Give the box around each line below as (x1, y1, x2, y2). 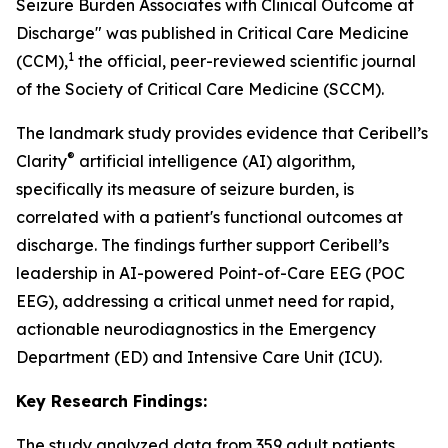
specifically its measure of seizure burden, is (16, 179, 354, 199)
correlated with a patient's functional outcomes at (16, 207, 403, 227)
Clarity (16, 151, 67, 171)
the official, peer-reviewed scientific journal (74, 51, 416, 71)
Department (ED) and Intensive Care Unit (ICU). (16, 347, 382, 367)
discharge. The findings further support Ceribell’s (16, 235, 389, 255)
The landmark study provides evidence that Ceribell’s (16, 123, 428, 143)
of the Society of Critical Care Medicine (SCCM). (16, 79, 384, 99)
